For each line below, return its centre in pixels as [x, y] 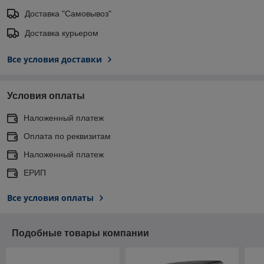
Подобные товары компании [80, 233]
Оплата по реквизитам [67, 136]
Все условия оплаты [50, 197]
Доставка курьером [62, 33]
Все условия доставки [55, 59]
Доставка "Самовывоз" [68, 13]
